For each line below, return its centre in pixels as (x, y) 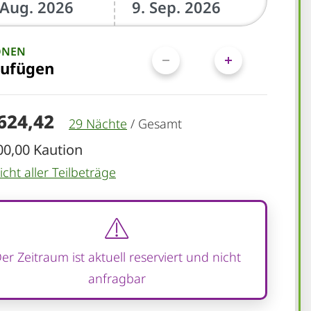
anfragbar (117, 278)
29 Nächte (98, 123)
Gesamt (160, 123)
